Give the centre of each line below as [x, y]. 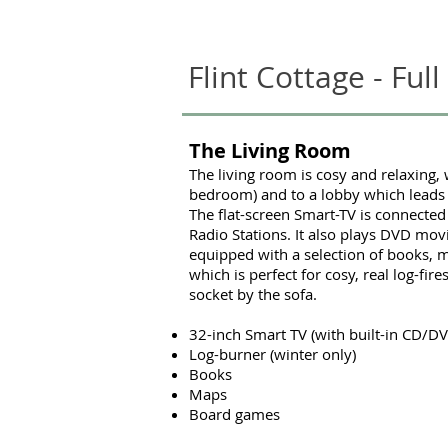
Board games [234, 414]
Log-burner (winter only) [272, 354]
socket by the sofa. [253, 294]
